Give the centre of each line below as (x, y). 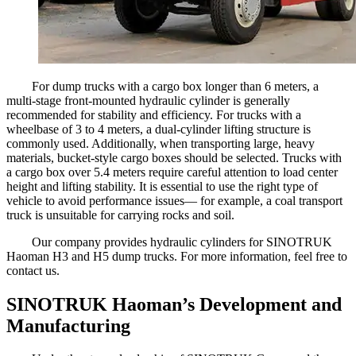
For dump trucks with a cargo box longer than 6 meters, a (175, 86)
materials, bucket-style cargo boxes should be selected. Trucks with (174, 157)
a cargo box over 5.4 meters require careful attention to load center (172, 172)
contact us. (33, 270)
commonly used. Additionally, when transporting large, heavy (161, 143)
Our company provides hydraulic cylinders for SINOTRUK (182, 242)
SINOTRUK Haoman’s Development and (174, 304)
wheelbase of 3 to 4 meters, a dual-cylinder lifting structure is (159, 129)
